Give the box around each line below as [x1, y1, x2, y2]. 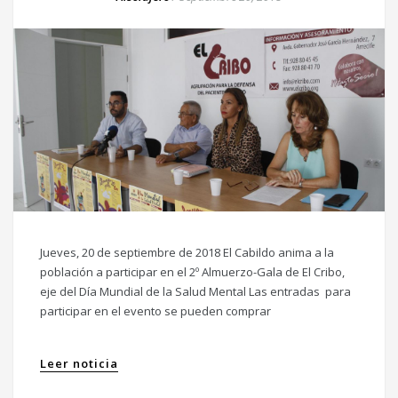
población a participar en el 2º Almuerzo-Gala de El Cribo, [40, 263, 345, 280]
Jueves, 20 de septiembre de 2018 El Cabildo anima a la [40, 243, 334, 260]
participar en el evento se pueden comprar [40, 302, 271, 319]
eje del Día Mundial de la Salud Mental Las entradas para [40, 283, 351, 299]
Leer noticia [40, 354, 118, 371]
